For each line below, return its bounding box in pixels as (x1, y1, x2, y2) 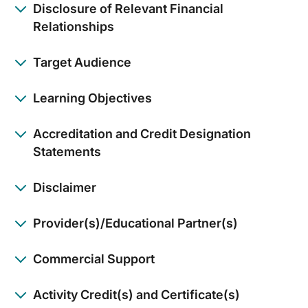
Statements (33, 144, 101, 159)
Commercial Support (33, 251, 155, 266)
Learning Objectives (33, 90, 152, 105)
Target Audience (33, 54, 131, 69)
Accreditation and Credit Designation (33, 126, 251, 141)
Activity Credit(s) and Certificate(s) (33, 287, 240, 302)
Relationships (33, 19, 114, 34)
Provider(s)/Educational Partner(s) (33, 215, 238, 230)
